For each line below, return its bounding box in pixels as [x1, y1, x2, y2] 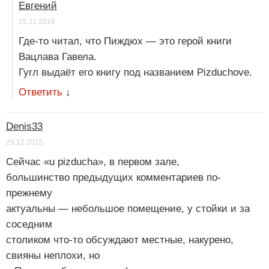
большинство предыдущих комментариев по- [6, 172, 221, 184]
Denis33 [6, 121, 43, 133]
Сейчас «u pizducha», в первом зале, [6, 156, 180, 168]
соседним [6, 219, 52, 231]
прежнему [6, 187, 52, 199]
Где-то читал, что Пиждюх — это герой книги [19, 35, 232, 47]
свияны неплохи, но [6, 250, 100, 262]
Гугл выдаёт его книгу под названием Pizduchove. [19, 67, 252, 79]
